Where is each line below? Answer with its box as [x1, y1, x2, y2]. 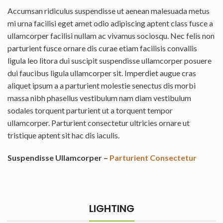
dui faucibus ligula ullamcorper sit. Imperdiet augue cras [7, 68, 196, 78]
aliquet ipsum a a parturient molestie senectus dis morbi [7, 81, 196, 91]
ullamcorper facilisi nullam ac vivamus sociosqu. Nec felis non [7, 31, 215, 41]
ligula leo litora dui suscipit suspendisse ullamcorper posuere [7, 56, 212, 66]
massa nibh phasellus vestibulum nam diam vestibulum [7, 93, 191, 103]
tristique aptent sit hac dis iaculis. [7, 130, 119, 140]
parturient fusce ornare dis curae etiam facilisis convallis [7, 43, 197, 53]
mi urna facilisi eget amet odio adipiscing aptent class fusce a [7, 18, 213, 28]
